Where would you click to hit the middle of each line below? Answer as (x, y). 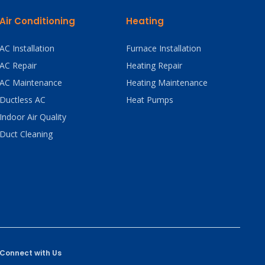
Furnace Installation (163, 48)
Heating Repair (154, 65)
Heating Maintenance (167, 82)
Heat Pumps (149, 99)
